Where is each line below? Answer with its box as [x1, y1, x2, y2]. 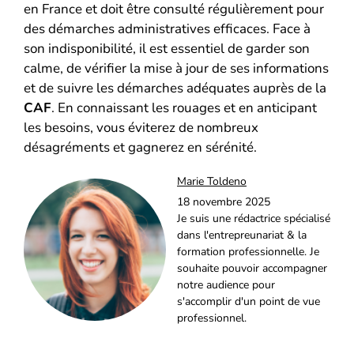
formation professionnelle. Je [177, 244, 319, 260]
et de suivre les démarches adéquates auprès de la [24, 79, 326, 98]
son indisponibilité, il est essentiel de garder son [24, 40, 310, 58]
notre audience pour [177, 277, 275, 293]
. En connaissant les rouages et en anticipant [51, 99, 317, 118]
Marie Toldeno [177, 174, 247, 190]
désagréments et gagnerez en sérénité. [24, 138, 257, 157]
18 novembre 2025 [177, 194, 270, 210]
